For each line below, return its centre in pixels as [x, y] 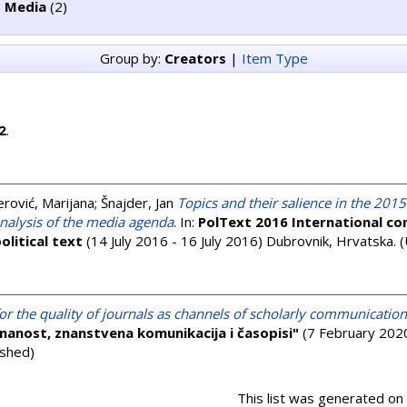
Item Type [274, 58]
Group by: [132, 58]
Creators [195, 58]
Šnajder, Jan [137, 203]
